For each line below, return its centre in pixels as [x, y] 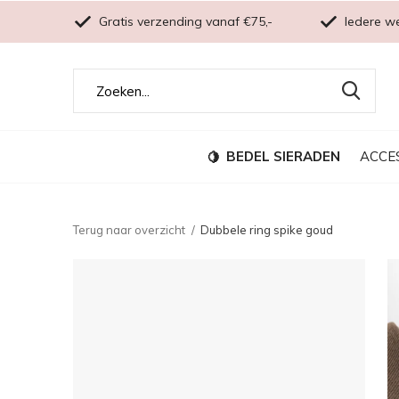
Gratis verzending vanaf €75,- [184, 21]
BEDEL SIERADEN [283, 156]
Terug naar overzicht [129, 230]
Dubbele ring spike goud [267, 230]
